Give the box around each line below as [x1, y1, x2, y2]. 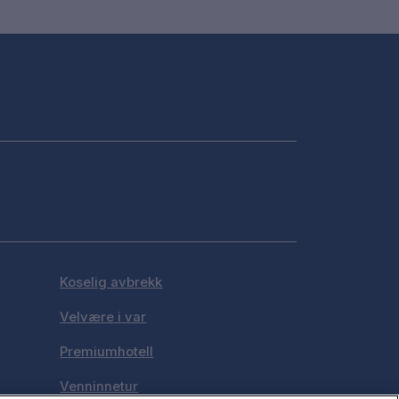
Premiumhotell [60, 344, 154, 360]
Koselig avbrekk [60, 274, 163, 290]
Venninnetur [60, 379, 139, 395]
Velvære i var [60, 309, 147, 325]
